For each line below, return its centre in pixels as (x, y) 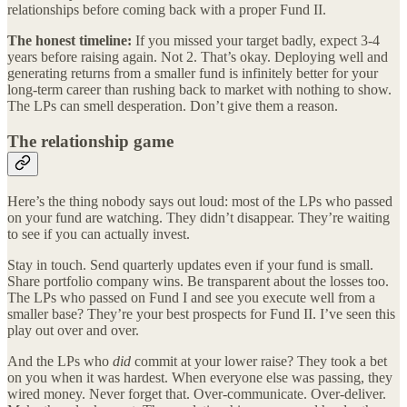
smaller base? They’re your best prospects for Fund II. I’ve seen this (201, 313)
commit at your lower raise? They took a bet (259, 361)
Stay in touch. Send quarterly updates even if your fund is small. (190, 264)
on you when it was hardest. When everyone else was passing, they (200, 377)
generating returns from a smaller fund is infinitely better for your (193, 74)
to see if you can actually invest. (99, 233)
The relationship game (90, 141)
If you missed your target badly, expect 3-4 (256, 41)
